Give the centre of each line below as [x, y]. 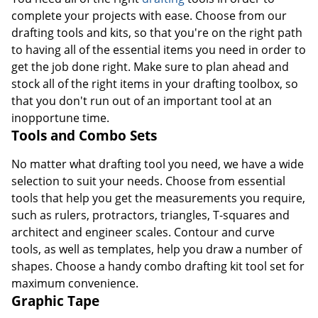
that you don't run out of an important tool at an [142, 100]
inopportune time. [60, 117]
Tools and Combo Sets [84, 135]
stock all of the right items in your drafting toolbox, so [155, 83]
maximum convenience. [75, 283]
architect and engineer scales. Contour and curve [143, 232]
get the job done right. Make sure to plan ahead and [150, 66]
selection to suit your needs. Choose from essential [148, 181]
